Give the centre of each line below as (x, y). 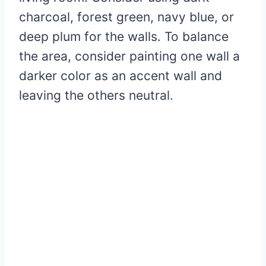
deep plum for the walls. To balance (124, 36)
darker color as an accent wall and (121, 75)
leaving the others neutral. (96, 95)
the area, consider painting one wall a (129, 56)
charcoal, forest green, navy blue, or (126, 17)
